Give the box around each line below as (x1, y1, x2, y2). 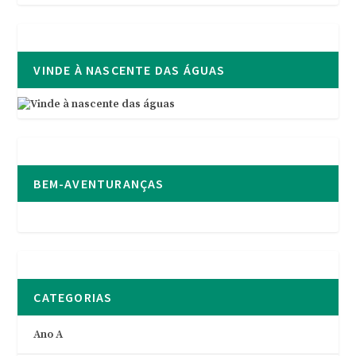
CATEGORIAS (33, 288, 113, 305)
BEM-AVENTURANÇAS (33, 175, 164, 192)
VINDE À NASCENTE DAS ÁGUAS (33, 61, 226, 78)
